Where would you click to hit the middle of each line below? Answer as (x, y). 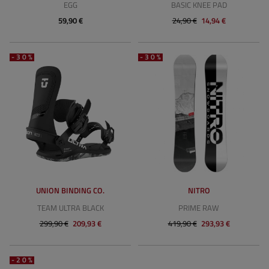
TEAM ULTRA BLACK (70, 208)
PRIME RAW (199, 208)
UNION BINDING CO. (70, 190)
